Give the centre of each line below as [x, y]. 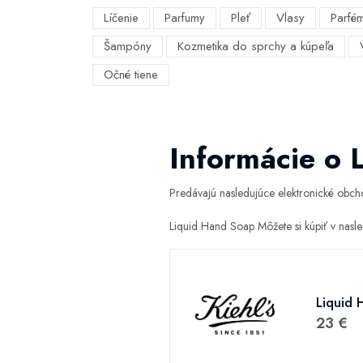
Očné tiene [131, 74]
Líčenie [121, 17]
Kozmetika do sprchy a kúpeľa [256, 46]
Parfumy [185, 17]
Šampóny [128, 46]
